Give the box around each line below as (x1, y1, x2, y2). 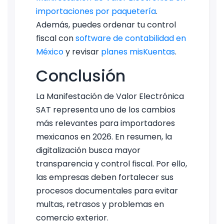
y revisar (63, 45, 101, 57)
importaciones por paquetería (36, 5, 156, 17)
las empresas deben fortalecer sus (36, 171, 173, 183)
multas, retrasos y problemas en (36, 198, 164, 210)
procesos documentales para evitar (36, 184, 178, 196)
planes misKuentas (101, 45, 175, 57)
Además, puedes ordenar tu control (36, 18, 176, 30)
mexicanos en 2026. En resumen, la (36, 130, 172, 142)
